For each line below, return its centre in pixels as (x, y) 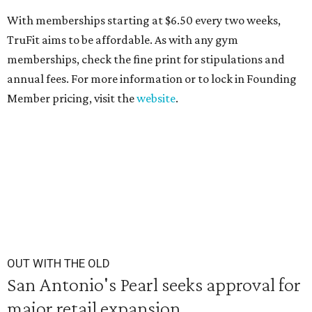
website (156, 98)
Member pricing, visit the (72, 98)
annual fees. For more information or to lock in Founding (152, 79)
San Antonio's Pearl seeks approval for (154, 284)
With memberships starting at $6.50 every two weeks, (144, 20)
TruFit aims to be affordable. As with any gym (123, 40)
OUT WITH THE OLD (58, 263)
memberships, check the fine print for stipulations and (146, 59)
